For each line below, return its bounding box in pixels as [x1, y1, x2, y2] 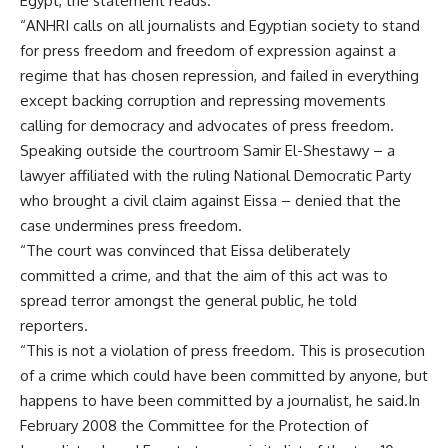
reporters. [20, 316, 88, 335]
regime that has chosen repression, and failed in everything [20, 66, 419, 85]
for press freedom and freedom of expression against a [20, 41, 396, 60]
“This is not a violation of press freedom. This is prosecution [20, 341, 425, 360]
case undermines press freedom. [20, 216, 242, 235]
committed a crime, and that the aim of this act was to [20, 266, 388, 285]
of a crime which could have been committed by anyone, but [20, 366, 428, 385]
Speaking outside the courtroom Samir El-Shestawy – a [20, 141, 395, 160]
